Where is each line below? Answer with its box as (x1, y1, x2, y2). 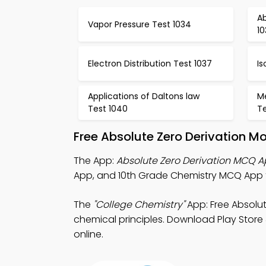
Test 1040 (88, 103, 128, 115)
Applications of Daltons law (88, 90, 199, 102)
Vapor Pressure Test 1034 (88, 18, 191, 30)
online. (74, 227, 103, 241)
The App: (74, 154, 116, 167)
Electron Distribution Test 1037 (88, 57, 212, 69)
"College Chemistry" (93, 198, 185, 211)
